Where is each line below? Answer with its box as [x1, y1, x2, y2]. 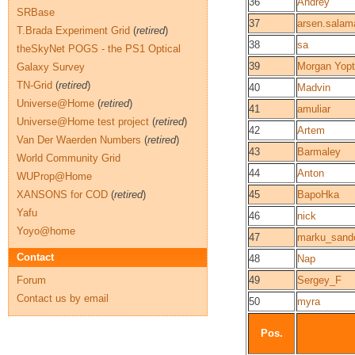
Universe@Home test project [17, 116, 149, 128]
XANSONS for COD [17, 189, 108, 200]
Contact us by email [17, 292, 109, 304]
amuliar [297, 103, 330, 115]
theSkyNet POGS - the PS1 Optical [17, 43, 181, 55]
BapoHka [297, 189, 339, 200]
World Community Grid [17, 152, 120, 164]
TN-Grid [17, 79, 52, 91]
